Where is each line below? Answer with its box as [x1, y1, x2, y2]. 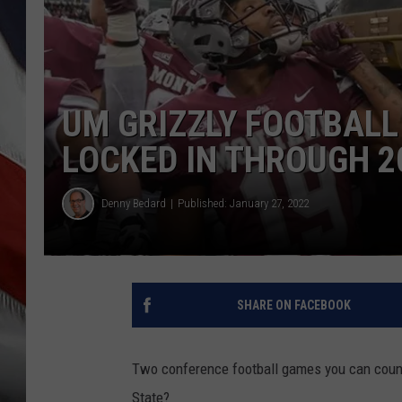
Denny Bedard [101, 197, 166, 211]
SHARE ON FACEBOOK [236, 297, 351, 312]
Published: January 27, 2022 [178, 197, 309, 211]
